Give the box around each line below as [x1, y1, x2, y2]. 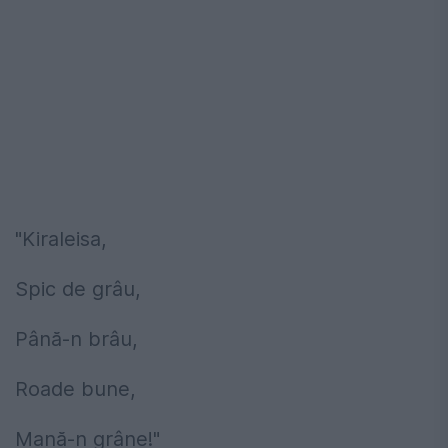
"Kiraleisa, [15, 226, 107, 251]
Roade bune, [15, 376, 136, 401]
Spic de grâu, [15, 276, 141, 301]
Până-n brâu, [15, 326, 138, 351]
